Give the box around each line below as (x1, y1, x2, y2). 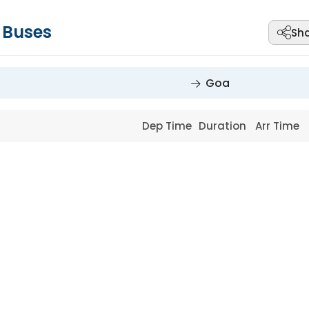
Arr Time (255, 119, 303, 133)
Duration (198, 119, 249, 133)
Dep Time (142, 119, 195, 133)
